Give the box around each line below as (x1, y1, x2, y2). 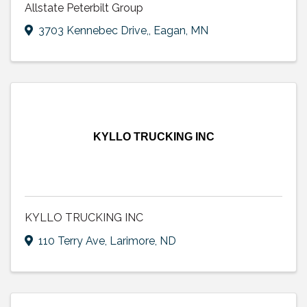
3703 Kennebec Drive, (38, 24, 149, 38)
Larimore (110, 234, 155, 248)
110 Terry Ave (38, 234, 105, 248)
